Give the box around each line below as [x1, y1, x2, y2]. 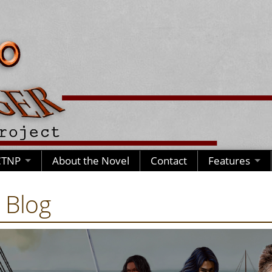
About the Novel [52, 154, 129, 168]
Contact [151, 154, 187, 168]
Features [208, 154, 250, 168]
